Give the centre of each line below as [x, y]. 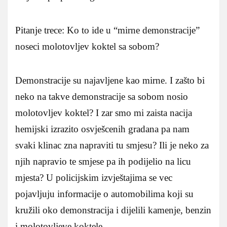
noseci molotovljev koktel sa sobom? [87, 46]
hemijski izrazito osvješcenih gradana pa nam [102, 129]
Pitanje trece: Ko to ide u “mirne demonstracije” [107, 30]
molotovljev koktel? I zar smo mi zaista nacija [104, 112]
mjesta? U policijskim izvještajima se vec [94, 177]
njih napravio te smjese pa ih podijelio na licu [103, 161]
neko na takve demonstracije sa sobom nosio [102, 96]
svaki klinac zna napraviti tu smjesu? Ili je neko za [112, 145]
